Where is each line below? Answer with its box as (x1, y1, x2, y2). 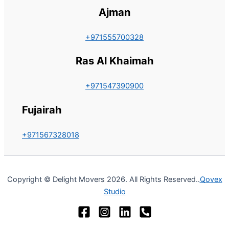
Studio (103, 187, 126, 197)
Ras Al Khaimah (75, 55, 154, 67)
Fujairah (22, 103, 62, 116)
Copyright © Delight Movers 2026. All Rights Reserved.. (7, 175, 200, 185)
